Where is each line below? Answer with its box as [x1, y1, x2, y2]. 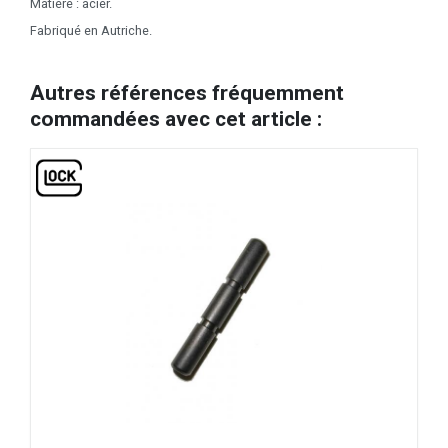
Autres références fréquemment [30, 79, 344, 105]
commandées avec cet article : [30, 105, 322, 131]
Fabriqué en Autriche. [30, 22, 152, 38]
